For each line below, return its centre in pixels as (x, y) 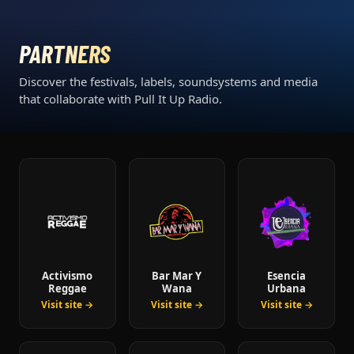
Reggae (67, 289)
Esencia (287, 276)
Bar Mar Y (177, 276)
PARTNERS (65, 53)
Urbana (287, 289)
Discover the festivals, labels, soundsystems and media (168, 82)
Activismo (68, 276)
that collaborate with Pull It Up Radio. (121, 99)
